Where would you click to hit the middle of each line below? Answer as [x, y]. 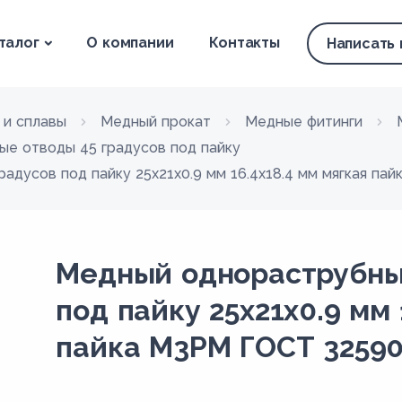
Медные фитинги [304, 122]
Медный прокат [156, 122]
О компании [130, 43]
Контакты [245, 43]
